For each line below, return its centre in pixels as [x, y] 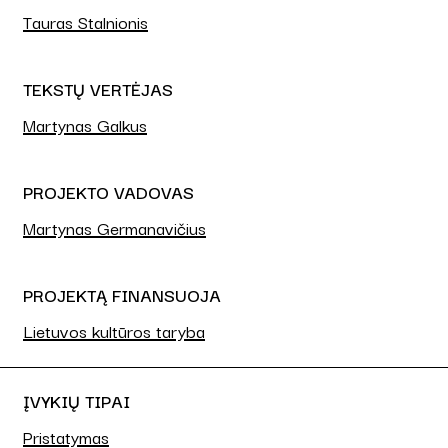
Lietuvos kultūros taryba [114, 331]
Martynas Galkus [85, 125]
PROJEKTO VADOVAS [108, 192]
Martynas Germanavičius [114, 228]
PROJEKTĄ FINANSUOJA [122, 295]
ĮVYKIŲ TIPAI [76, 401]
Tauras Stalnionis [85, 22]
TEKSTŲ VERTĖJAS [98, 89]
